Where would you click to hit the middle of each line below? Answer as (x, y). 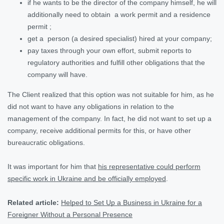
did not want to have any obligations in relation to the (91, 106)
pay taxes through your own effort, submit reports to (109, 50)
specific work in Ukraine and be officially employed (87, 178)
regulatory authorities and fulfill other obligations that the (116, 62)
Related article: (33, 202)
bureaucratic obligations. (46, 142)
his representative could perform (149, 166)
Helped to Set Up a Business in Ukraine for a (131, 202)
